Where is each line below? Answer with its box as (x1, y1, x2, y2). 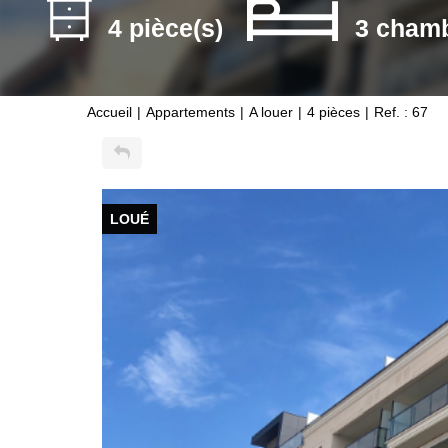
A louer (249, 103, 293, 120)
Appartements (146, 103, 235, 120)
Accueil (87, 103, 132, 120)
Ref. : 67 (374, 103, 428, 120)
